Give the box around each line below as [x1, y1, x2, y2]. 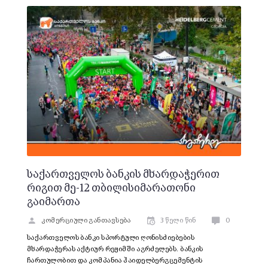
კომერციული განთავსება [41, 217, 131, 225]
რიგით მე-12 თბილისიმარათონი [27, 183, 196, 194]
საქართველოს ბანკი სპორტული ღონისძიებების [27, 234, 194, 242]
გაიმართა [27, 197, 80, 208]
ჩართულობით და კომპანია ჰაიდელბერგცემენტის [27, 257, 203, 265]
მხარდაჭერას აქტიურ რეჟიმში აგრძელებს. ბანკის [27, 246, 203, 254]
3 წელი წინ [160, 217, 196, 225]
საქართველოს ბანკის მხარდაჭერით [27, 169, 220, 181]
